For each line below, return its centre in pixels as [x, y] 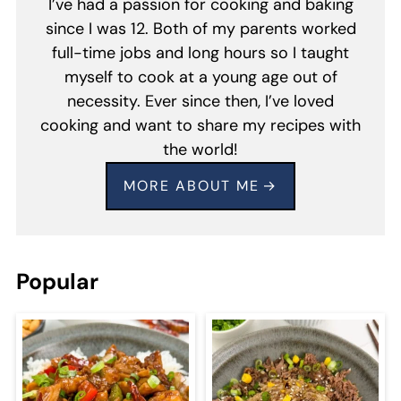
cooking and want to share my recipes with [200, 126]
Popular [57, 282]
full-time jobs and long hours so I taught [200, 53]
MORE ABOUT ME [191, 186]
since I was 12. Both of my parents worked [200, 29]
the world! [200, 150]
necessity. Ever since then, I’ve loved [200, 102]
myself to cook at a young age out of [200, 77]
